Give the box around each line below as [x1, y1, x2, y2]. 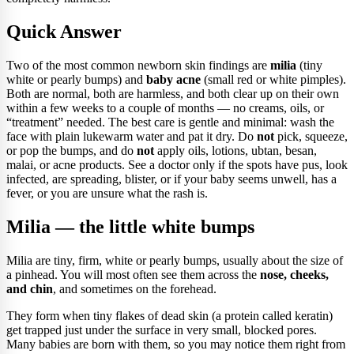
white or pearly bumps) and [6, 72, 146, 86]
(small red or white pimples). [201, 72, 346, 86]
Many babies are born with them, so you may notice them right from [6, 337, 345, 351]
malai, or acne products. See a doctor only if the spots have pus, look [6, 157, 348, 171]
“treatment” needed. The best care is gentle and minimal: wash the [6, 115, 334, 129]
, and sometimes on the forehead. [53, 281, 217, 296]
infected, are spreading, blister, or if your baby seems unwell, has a [6, 171, 337, 186]
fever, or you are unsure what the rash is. [6, 186, 208, 200]
